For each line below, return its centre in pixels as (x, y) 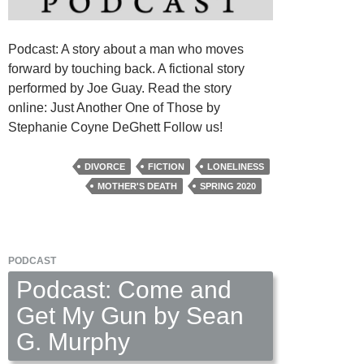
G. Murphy (73, 342)
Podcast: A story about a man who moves (126, 50)
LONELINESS (236, 167)
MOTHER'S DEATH (137, 186)
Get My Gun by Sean (130, 316)
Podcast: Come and (124, 290)
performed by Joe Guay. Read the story (120, 89)
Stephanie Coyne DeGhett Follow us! (115, 128)
